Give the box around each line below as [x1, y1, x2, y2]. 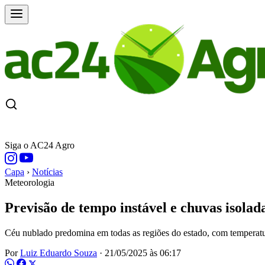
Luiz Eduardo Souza [20, 247, 97, 258]
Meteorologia [5, 177, 54, 188]
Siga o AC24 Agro [5, 140, 75, 150]
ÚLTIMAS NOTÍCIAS [124, 122, 207, 131]
